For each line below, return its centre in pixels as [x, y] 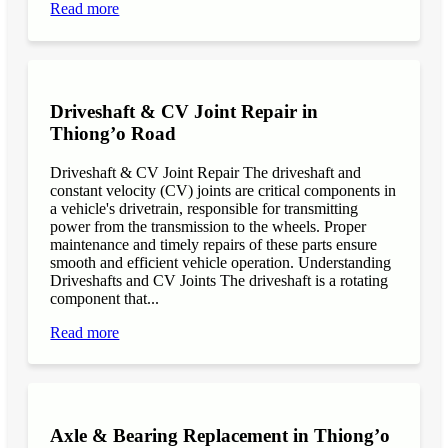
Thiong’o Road [113, 134]
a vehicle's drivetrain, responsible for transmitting [204, 208]
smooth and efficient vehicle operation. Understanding [221, 262]
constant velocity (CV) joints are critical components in [223, 190]
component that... [105, 298]
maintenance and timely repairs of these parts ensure [214, 244]
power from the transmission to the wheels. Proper [208, 226]
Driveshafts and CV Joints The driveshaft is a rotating [219, 280]
